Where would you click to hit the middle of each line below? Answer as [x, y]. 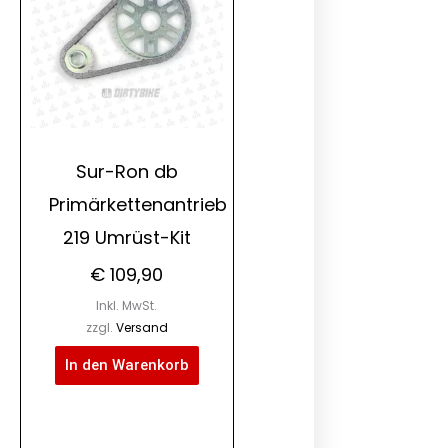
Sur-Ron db [126, 171]
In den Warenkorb [126, 364]
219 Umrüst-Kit [126, 237]
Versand [141, 327]
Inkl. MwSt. [127, 305]
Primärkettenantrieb [137, 204]
